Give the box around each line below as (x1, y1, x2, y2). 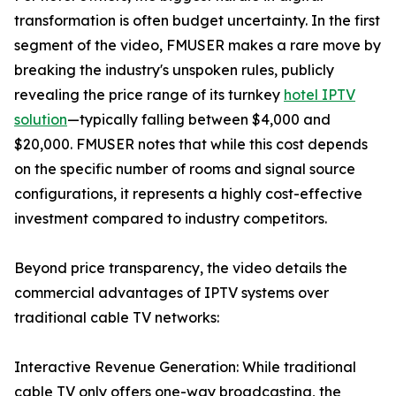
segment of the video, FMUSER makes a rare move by (14, 36, 381, 55)
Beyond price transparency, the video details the (14, 259, 347, 278)
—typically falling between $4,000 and (67, 110, 331, 129)
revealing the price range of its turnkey (14, 86, 284, 104)
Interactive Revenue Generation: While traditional (14, 358, 356, 377)
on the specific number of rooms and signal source (14, 160, 355, 179)
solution (14, 110, 67, 129)
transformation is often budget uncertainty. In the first (14, 11, 380, 30)
